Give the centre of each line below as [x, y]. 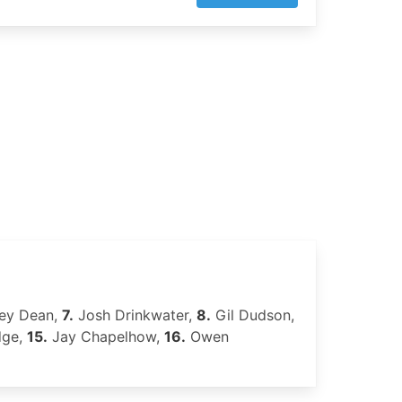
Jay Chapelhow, [106, 336]
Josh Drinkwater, [135, 315]
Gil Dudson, [253, 315]
